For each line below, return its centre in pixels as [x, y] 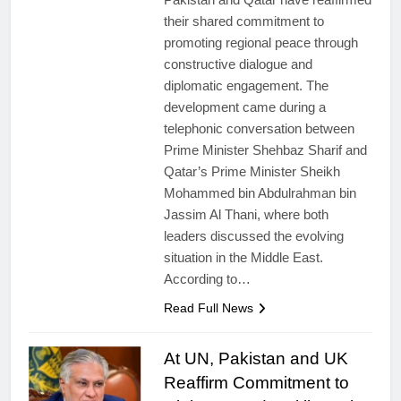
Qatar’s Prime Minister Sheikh [252, 171]
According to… [207, 279]
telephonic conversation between [259, 128]
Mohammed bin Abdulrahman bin [260, 193]
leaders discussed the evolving [253, 236]
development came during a [244, 107]
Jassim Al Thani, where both [246, 214]
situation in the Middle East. [243, 257]
